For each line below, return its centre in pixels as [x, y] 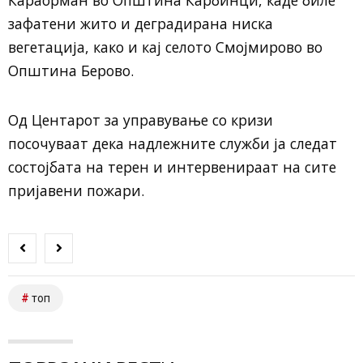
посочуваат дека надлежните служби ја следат [173, 143]
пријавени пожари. [76, 190]
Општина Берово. [71, 70]
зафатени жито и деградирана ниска [141, 23]
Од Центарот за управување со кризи [141, 120]
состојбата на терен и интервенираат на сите [172, 167]
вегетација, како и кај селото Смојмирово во [165, 47]
